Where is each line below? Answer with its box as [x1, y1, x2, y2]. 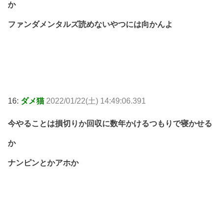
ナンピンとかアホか [8, 158, 79, 167]
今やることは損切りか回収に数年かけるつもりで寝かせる [8, 119, 212, 128]
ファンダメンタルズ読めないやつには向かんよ [8, 20, 173, 28]
